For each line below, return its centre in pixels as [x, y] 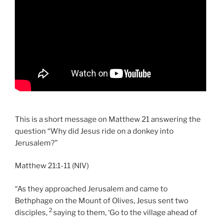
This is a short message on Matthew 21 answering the [108, 119]
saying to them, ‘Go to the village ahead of [125, 212]
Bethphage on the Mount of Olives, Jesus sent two [102, 201]
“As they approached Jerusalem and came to [91, 189]
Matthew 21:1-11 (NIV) [52, 166]
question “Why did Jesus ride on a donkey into [94, 131]
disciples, [32, 212]
